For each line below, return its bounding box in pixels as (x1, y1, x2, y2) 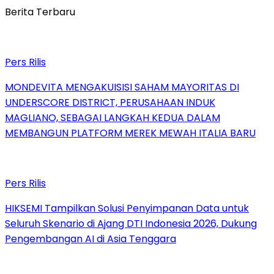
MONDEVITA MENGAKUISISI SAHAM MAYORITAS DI (5, 80, 239, 95)
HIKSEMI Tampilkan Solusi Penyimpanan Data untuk (5, 201, 249, 216)
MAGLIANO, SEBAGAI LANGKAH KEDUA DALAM (5, 111, 220, 125)
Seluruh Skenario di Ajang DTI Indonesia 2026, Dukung (5, 217, 257, 231)
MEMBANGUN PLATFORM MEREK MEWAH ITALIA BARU (5, 126, 256, 141)
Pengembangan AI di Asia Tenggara (5, 232, 176, 246)
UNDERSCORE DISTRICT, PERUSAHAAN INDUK (5, 95, 215, 110)
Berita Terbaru (5, 5, 75, 20)
